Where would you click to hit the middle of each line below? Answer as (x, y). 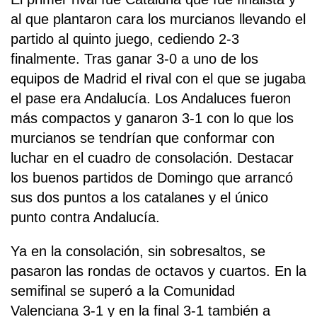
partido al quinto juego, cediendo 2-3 (125, 39)
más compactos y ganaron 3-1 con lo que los (152, 119)
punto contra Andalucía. (85, 218)
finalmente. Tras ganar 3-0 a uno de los (134, 59)
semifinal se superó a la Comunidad (123, 291)
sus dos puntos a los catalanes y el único (139, 198)
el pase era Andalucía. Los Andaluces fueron (151, 99)
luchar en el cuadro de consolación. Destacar (152, 158)
